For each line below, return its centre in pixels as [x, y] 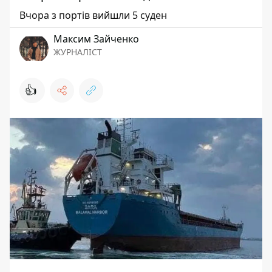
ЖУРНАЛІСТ [78, 52]
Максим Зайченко [96, 39]
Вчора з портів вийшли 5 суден [93, 15]
